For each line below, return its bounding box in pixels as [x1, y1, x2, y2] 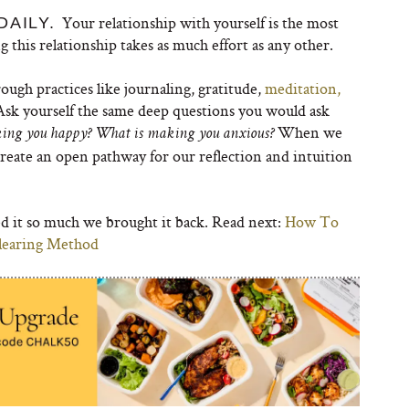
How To [285, 211, 339, 232]
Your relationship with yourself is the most [61, 12, 339, 33]
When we [274, 121, 342, 142]
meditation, [265, 78, 341, 99]
